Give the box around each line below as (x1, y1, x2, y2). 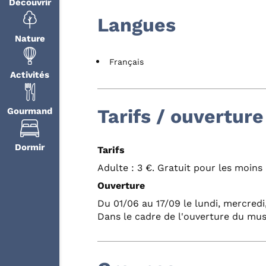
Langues (97, 13, 176, 36)
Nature (14, 33, 45, 44)
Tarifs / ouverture (97, 104, 264, 128)
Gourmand (7, 105, 52, 116)
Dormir (15, 141, 45, 153)
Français (109, 56, 144, 66)
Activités (10, 69, 49, 80)
